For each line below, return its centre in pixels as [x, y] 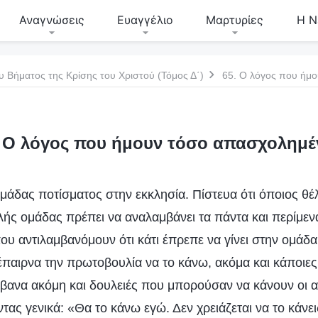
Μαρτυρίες [235, 20]
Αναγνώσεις [51, 20]
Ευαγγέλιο [145, 20]
